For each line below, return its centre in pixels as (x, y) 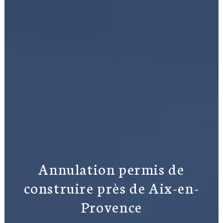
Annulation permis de (111, 168)
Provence (111, 206)
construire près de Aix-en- (111, 187)
